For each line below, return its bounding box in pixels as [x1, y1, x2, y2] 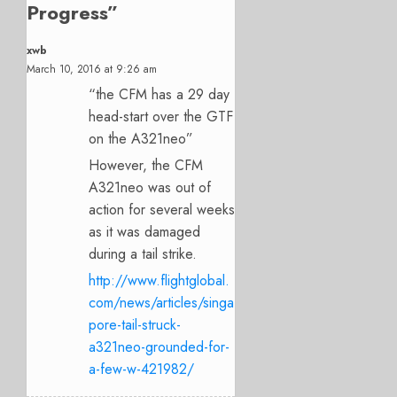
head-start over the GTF [89, 105, 233, 127]
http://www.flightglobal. [89, 269, 230, 291]
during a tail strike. [89, 243, 197, 264]
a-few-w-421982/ [89, 358, 194, 379]
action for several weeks [89, 198, 235, 220]
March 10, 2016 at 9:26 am [27, 60, 157, 77]
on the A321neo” [89, 128, 193, 149]
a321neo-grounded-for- [89, 336, 230, 357]
